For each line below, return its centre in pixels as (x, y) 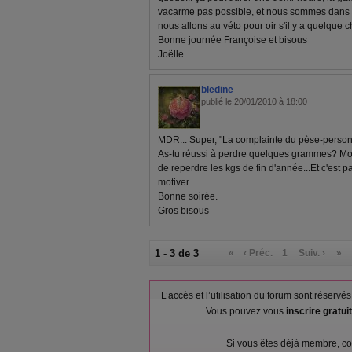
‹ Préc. (258, 253)
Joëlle (171, 54)
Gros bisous (183, 211)
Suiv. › (312, 253)
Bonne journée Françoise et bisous (233, 40)
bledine (217, 90)
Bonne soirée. (188, 196)
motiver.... (178, 182)
